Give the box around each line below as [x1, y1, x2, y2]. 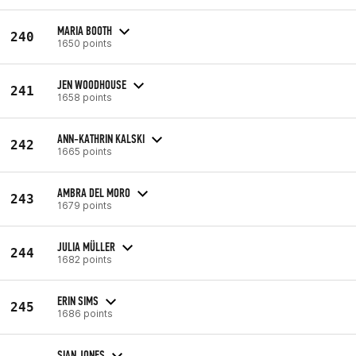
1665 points [57, 145, 112, 157]
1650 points [57, 37, 112, 49]
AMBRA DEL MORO [57, 184, 130, 200]
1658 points [57, 91, 112, 103]
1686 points [57, 307, 113, 319]
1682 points [57, 253, 112, 265]
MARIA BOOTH [57, 22, 112, 38]
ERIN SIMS [57, 292, 99, 308]
